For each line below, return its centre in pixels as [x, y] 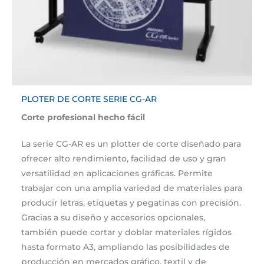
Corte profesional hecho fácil [83, 118]
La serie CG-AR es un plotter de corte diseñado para [131, 144]
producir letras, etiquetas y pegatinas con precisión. [131, 203]
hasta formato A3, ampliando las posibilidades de [126, 247]
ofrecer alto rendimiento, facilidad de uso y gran [124, 159]
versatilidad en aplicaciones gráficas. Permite [117, 174]
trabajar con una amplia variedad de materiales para [132, 188]
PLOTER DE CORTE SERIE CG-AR [89, 99]
